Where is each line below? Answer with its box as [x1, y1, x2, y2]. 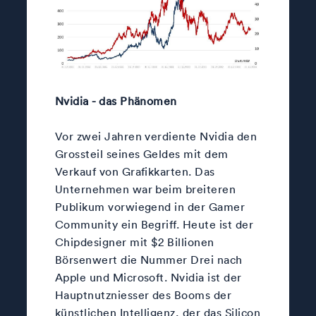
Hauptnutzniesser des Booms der [54, 288, 232, 303]
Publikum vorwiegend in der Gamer [54, 200, 245, 214]
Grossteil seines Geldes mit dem [54, 147, 229, 162]
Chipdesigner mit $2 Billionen [54, 235, 214, 250]
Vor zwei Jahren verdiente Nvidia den [54, 129, 257, 144]
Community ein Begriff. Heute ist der [54, 217, 254, 232]
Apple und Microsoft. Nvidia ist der [54, 270, 242, 285]
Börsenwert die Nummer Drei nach [54, 253, 243, 267]
